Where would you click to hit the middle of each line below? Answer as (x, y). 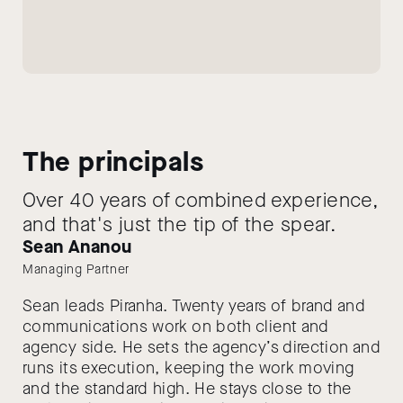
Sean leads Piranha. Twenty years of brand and (194, 306)
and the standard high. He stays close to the (187, 389)
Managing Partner (76, 269)
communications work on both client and (176, 327)
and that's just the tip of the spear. (180, 224)
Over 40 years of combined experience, (201, 200)
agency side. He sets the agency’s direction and (201, 347)
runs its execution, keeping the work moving (188, 368)
